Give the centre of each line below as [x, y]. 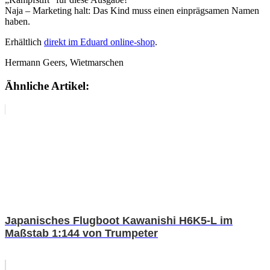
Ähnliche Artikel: [47, 86]
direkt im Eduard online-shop [99, 42]
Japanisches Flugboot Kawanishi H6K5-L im [119, 220]
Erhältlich [24, 42]
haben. [17, 22]
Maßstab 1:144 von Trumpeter [81, 233]
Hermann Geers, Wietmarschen [64, 63]
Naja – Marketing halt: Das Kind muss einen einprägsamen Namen [132, 11]
